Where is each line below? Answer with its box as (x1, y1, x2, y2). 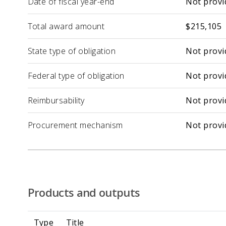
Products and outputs (27, 185, 140, 200)
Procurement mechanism (27, 120, 123, 131)
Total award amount (27, 21, 105, 32)
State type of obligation (27, 45, 116, 57)
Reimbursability (27, 95, 85, 106)
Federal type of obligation (27, 70, 125, 82)
